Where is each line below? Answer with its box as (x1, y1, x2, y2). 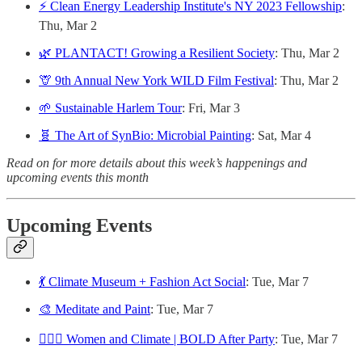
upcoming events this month (6, 170, 149, 184)
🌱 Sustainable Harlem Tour (39, 100, 182, 115)
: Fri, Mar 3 (182, 100, 240, 115)
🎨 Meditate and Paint (39, 302, 150, 317)
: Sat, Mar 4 (251, 128, 311, 142)
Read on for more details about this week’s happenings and (6, 155, 307, 170)
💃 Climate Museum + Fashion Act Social (39, 275, 246, 289)
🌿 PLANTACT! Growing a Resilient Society (39, 45, 275, 60)
